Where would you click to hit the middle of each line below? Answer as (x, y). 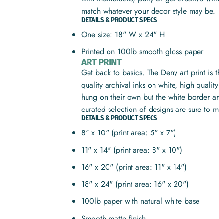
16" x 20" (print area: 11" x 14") (134, 167)
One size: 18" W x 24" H (123, 34)
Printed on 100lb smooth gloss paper (142, 52)
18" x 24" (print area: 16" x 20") (135, 184)
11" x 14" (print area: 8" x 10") (132, 150)
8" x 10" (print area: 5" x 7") (129, 133)
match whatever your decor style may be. (150, 11)
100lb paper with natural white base (141, 201)
